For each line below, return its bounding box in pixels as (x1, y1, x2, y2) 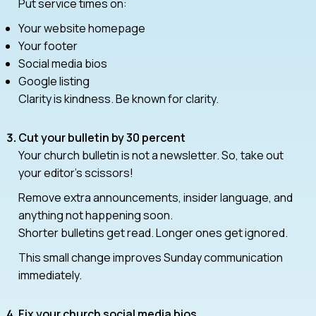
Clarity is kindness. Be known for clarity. (18, 90, 219, 107)
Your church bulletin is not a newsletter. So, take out (18, 147, 284, 163)
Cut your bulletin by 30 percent (18, 129, 186, 145)
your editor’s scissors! (18, 164, 133, 181)
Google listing (18, 73, 90, 89)
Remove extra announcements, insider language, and (18, 189, 293, 205)
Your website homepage (18, 20, 145, 36)
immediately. (18, 267, 82, 283)
